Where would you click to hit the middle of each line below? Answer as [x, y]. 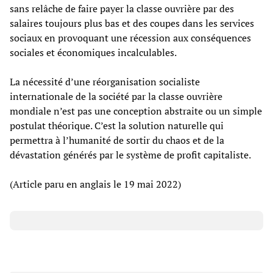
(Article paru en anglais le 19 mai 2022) [95, 184]
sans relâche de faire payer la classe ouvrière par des [122, 8]
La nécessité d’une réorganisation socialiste [105, 81]
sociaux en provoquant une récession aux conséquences [130, 37]
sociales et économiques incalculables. [93, 52]
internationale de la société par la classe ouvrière [116, 96]
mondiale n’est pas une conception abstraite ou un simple [136, 111]
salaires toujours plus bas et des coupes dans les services [132, 23]
